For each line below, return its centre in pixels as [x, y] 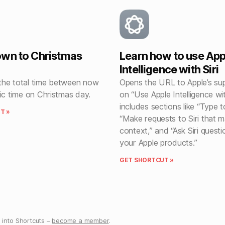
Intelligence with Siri [169, 69]
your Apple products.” [158, 142]
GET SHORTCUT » [147, 160]
